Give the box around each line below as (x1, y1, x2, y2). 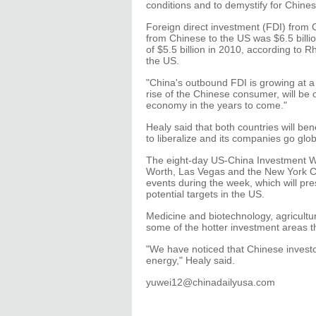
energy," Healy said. (146, 255, 235, 266)
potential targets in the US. (146, 188, 265, 200)
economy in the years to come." (146, 99, 287, 111)
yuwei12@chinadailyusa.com (146, 276, 275, 288)
